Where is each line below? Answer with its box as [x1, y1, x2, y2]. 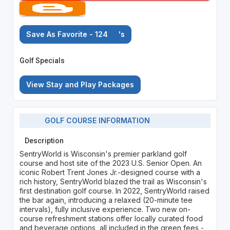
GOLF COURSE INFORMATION [39, 116, 150, 125]
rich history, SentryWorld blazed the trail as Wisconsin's [19, 177, 207, 186]
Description [24, 136, 64, 145]
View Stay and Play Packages [26, 80, 134, 89]
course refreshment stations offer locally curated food [19, 214, 203, 223]
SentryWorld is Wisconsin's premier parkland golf [19, 149, 187, 158]
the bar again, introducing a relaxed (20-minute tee [19, 195, 193, 204]
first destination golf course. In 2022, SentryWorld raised [19, 186, 209, 195]
